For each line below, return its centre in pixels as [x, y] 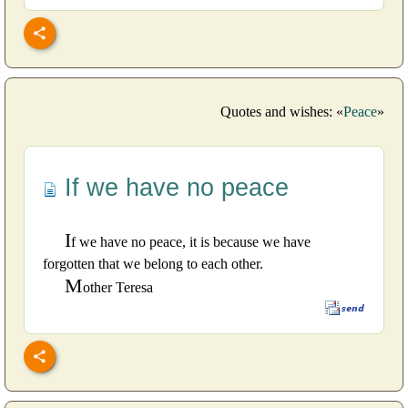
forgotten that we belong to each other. [153, 263]
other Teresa [118, 287]
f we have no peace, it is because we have [191, 241]
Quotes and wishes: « [282, 111]
